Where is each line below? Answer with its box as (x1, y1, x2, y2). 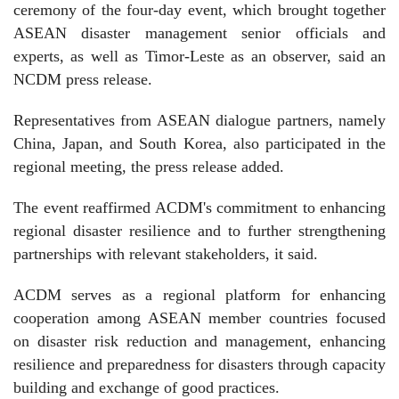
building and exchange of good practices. (13, 379, 280, 396)
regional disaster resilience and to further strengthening (13, 222, 386, 240)
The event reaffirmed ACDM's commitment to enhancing (13, 199, 386, 216)
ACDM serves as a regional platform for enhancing (13, 286, 386, 304)
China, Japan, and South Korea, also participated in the (13, 134, 386, 152)
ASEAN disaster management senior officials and (13, 24, 386, 42)
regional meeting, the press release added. (13, 158, 284, 175)
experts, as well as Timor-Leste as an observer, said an (13, 47, 386, 65)
